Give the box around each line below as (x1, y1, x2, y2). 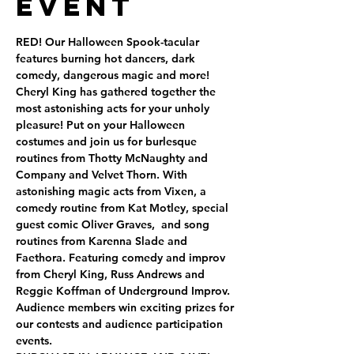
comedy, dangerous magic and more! (16, 68, 213, 82)
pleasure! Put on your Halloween (16, 118, 188, 132)
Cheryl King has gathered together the (16, 85, 219, 99)
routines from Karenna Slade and (16, 234, 190, 248)
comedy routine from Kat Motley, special (16, 201, 232, 215)
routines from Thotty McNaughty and (16, 151, 211, 165)
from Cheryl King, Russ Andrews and (16, 267, 208, 281)
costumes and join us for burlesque (16, 134, 200, 149)
